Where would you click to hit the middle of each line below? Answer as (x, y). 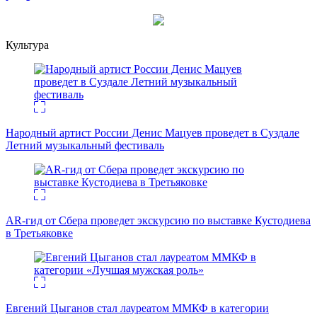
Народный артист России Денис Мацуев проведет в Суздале (152, 133)
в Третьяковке (39, 234)
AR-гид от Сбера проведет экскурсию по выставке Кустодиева (158, 221)
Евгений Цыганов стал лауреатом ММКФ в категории (137, 309)
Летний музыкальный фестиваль (85, 146)
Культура (27, 45)
